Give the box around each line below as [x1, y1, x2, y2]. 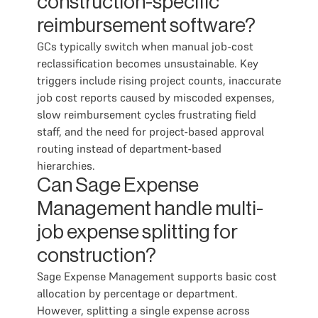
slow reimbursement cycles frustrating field [37, 107, 256, 121]
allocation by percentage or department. [37, 286, 238, 300]
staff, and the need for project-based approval [37, 124, 264, 138]
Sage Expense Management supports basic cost [37, 269, 277, 283]
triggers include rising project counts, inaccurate [37, 73, 281, 87]
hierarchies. [37, 158, 95, 172]
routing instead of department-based [37, 141, 221, 155]
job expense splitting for [37, 222, 238, 242]
